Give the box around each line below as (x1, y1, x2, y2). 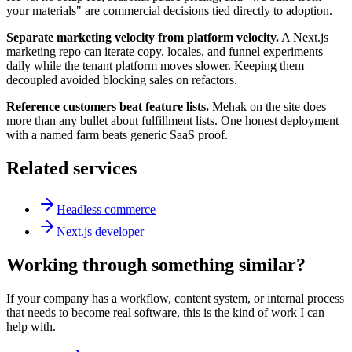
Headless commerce (57, 203, 156, 217)
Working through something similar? (6, 255, 306, 276)
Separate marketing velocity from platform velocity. (6, 31, 279, 45)
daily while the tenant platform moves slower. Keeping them (6, 59, 304, 73)
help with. (6, 320, 56, 334)
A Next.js (279, 31, 328, 45)
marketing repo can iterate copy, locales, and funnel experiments (6, 45, 323, 59)
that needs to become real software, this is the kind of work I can (6, 306, 324, 320)
